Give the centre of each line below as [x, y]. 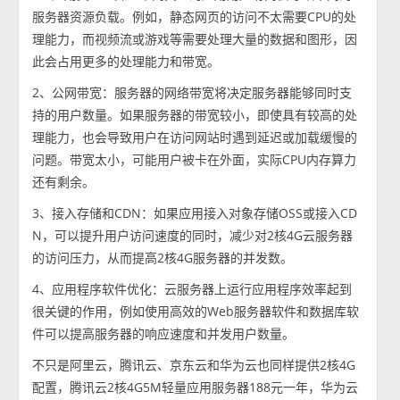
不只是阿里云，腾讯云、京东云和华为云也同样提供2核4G [194, 364]
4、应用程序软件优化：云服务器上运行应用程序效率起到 [192, 288]
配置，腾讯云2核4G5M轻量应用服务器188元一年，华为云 [196, 387]
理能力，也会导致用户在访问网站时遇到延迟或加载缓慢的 [195, 137]
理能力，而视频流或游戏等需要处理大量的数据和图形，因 [195, 38]
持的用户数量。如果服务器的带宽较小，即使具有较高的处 [195, 114]
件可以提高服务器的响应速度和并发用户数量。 [164, 333]
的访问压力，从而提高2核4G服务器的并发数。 [163, 257]
